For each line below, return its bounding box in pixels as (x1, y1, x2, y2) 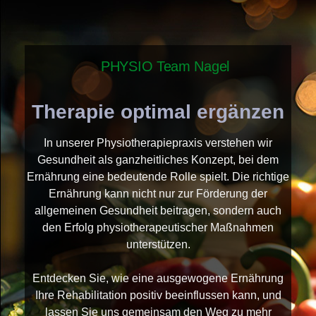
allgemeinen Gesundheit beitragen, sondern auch (35, 204, 281, 217)
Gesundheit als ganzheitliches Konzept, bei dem (37, 153, 279, 166)
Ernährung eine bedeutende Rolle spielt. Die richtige (27, 170, 289, 183)
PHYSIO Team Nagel (101, 59, 229, 75)
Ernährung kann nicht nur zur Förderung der (49, 187, 267, 200)
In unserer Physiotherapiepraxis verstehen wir (44, 136, 272, 149)
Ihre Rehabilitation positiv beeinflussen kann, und (35, 288, 281, 301)
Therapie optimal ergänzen (32, 100, 284, 123)
